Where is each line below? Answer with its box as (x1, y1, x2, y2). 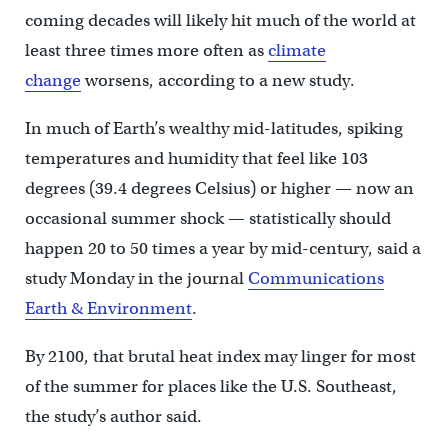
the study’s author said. (24, 405, 202, 427)
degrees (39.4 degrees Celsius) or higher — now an (24, 177, 414, 199)
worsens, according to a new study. (80, 69, 355, 91)
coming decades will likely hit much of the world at (24, 9, 416, 31)
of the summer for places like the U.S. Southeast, (24, 375, 397, 397)
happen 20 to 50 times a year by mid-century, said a (24, 237, 421, 259)
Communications (247, 267, 384, 289)
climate (267, 39, 326, 61)
